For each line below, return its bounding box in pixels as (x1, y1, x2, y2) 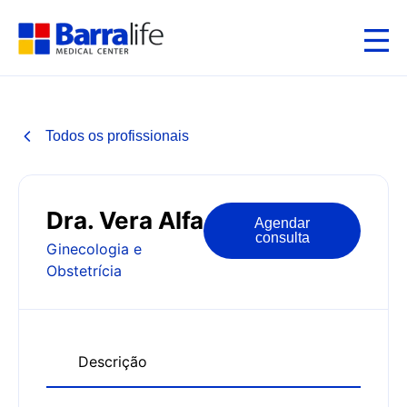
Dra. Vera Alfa (46, 206, 203, 234)
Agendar (254, 215, 310, 231)
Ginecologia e (46, 240, 142, 258)
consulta (254, 230, 310, 245)
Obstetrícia (46, 262, 122, 280)
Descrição (78, 352, 147, 371)
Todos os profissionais (45, 128, 189, 144)
